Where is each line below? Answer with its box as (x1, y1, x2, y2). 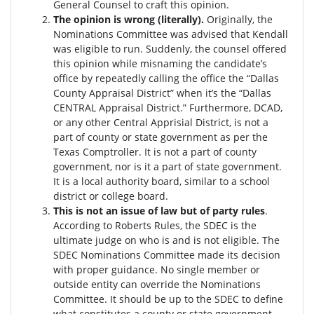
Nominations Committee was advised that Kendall (53, 27, 288, 41)
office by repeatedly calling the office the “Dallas (53, 71, 279, 85)
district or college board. (53, 189, 168, 203)
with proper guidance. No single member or (53, 262, 260, 276)
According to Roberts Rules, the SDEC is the (53, 218, 257, 232)
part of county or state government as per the (53, 130, 268, 144)
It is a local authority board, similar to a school (53, 174, 270, 188)
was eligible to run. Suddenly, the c (53, 41, 218, 55)
